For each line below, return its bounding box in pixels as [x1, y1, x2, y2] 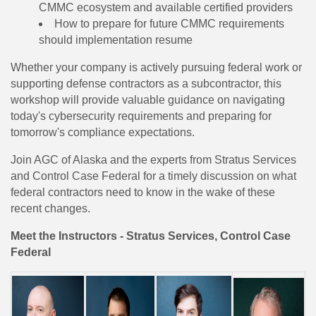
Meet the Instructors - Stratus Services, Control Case [11, 230, 291, 243]
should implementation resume [39, 34, 193, 47]
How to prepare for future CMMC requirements [54, 18, 284, 30]
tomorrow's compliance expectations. [11, 126, 195, 139]
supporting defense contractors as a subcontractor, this [11, 78, 281, 90]
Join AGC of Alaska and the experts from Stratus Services [11, 154, 296, 166]
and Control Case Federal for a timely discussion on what [11, 170, 296, 183]
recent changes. [11, 202, 90, 215]
